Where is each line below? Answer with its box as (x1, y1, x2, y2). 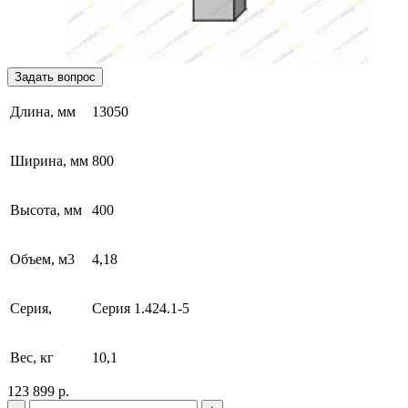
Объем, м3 (10, 250, 75, 267)
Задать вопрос (15, 69, 96, 84)
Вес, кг (10, 349, 54, 365)
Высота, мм (10, 201, 82, 218)
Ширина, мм (10, 152, 88, 168)
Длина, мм (10, 103, 76, 119)
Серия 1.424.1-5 (92, 300, 189, 316)
